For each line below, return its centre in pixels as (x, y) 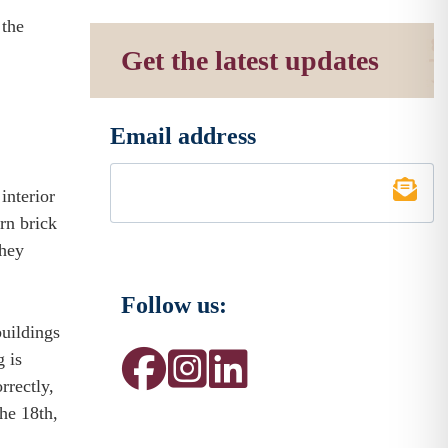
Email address (183, 136)
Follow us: (174, 305)
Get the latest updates (250, 60)
